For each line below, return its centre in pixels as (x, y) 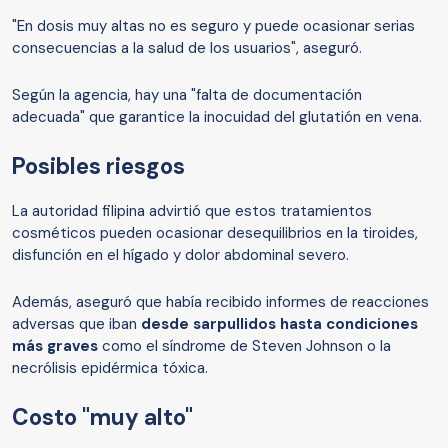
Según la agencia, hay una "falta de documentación (187, 95)
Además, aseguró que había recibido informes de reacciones (220, 302)
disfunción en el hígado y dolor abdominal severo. (180, 255)
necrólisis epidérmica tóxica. (110, 368)
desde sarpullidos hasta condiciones (279, 324)
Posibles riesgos (98, 167)
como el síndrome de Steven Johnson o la (244, 346)
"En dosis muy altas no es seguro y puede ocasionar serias (213, 26)
